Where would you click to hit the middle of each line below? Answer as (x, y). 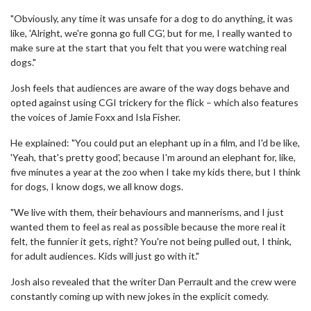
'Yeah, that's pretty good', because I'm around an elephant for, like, (153, 157)
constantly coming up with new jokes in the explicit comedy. (140, 296)
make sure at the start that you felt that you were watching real (149, 48)
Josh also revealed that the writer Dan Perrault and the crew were (153, 281)
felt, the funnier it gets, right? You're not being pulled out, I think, (151, 241)
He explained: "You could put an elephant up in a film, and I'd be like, (155, 143)
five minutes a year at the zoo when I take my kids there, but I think (155, 172)
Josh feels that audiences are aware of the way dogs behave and (150, 88)
